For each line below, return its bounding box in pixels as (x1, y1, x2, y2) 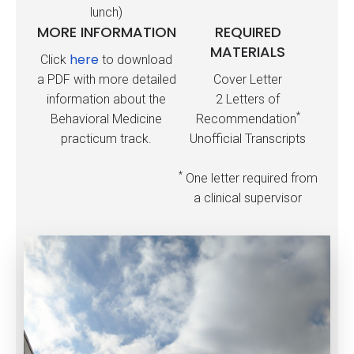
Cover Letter (213, 72, 282, 87)
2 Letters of (216, 92, 280, 107)
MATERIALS (210, 42, 285, 62)
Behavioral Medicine (51, 111, 162, 126)
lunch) (90, 5, 122, 20)
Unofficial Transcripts (190, 131, 306, 146)
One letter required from (182, 171, 318, 186)
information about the (47, 92, 166, 107)
